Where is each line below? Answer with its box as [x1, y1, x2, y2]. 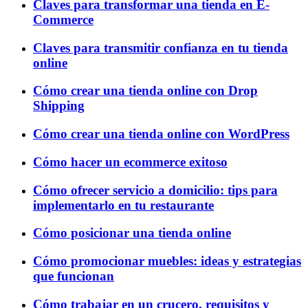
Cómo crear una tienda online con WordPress [33, 126, 289, 142]
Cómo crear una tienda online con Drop [33, 83, 258, 98]
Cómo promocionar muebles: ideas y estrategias [33, 254, 301, 269]
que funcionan [33, 269, 114, 284]
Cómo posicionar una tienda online [33, 225, 231, 241]
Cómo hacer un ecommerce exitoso [33, 154, 228, 169]
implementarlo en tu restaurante [33, 197, 214, 212]
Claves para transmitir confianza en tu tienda [33, 40, 288, 55]
